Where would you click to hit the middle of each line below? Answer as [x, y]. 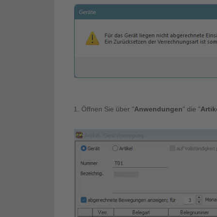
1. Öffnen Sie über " [104, 109]
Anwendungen [158, 109]
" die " [192, 109]
